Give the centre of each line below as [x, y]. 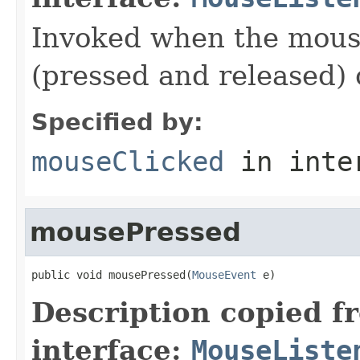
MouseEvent [224, 274]
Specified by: [117, 122]
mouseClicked [128, 161]
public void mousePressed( [112, 274]
